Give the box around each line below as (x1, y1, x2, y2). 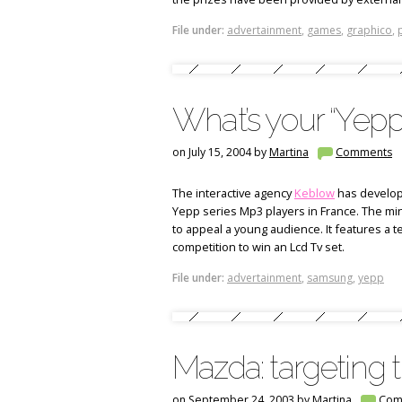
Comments (336, 144, 392, 160)
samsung (307, 270, 353, 285)
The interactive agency (172, 184, 294, 201)
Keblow (294, 184, 335, 201)
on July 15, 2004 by (172, 144, 269, 160)
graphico (346, 22, 392, 38)
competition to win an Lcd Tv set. (172, 238, 345, 255)
